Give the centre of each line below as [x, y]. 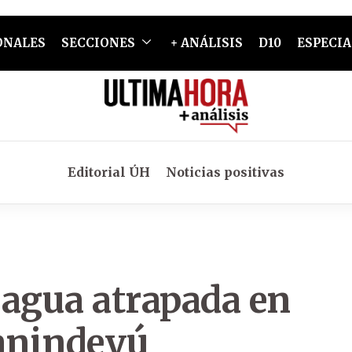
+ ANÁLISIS [206, 43]
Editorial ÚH [109, 172]
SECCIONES [98, 43]
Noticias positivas [225, 172]
